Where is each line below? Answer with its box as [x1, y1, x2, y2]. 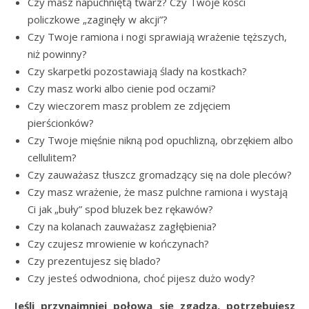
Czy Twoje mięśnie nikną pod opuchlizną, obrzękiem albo [28, 133, 293, 147]
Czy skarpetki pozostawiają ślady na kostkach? [28, 64, 247, 78]
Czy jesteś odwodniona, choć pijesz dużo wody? [28, 271, 255, 285]
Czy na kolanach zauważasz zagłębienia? [28, 219, 217, 233]
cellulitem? [28, 150, 77, 164]
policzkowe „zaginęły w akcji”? [28, 12, 168, 26]
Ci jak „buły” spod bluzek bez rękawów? [28, 202, 213, 216]
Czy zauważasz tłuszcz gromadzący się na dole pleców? [28, 168, 292, 181]
